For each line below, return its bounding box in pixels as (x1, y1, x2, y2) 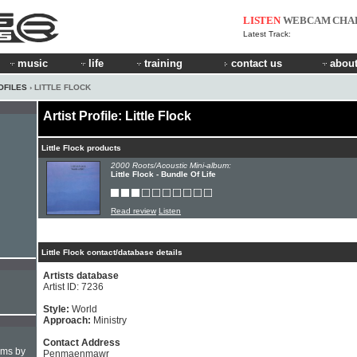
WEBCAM (282, 14, 331, 26)
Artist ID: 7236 (43, 281, 104, 292)
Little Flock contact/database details (41, 248, 182, 257)
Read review (111, 206, 156, 215)
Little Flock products (41, 143, 121, 152)
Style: (43, 304, 72, 315)
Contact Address (43, 337, 120, 348)
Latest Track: (243, 29, 291, 38)
